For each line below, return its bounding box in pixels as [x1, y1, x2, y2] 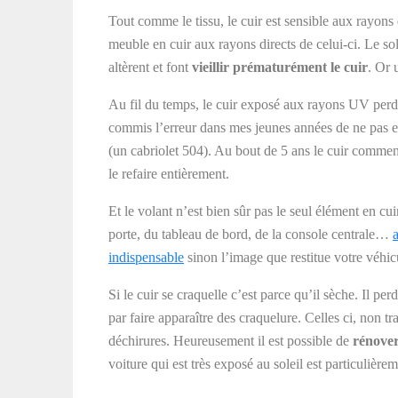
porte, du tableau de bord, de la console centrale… [108, 227, 393, 242]
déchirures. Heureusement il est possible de [108, 333, 353, 348]
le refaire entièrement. [108, 166, 229, 181]
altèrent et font [108, 60, 192, 75]
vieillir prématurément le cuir [192, 60, 368, 75]
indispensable [108, 250, 184, 265]
